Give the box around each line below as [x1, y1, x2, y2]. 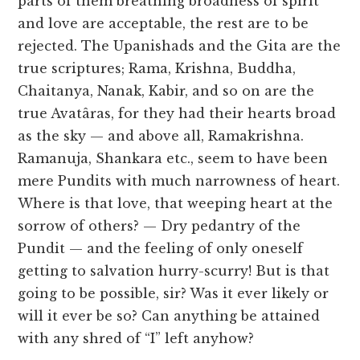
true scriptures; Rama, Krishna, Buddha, [18, 60, 297, 77]
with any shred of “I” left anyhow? [18, 330, 255, 347]
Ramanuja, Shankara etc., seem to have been [18, 150, 329, 167]
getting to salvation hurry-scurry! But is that [18, 263, 330, 280]
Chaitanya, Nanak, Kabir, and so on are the [18, 83, 315, 100]
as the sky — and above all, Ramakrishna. [18, 128, 305, 145]
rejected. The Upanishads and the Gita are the [18, 38, 342, 55]
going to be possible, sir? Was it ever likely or [18, 285, 329, 302]
